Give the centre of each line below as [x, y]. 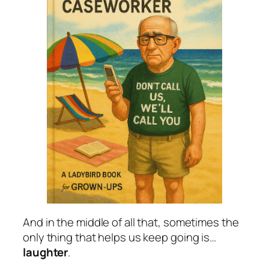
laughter [46, 252]
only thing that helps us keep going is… [120, 237]
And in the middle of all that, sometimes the [131, 222]
